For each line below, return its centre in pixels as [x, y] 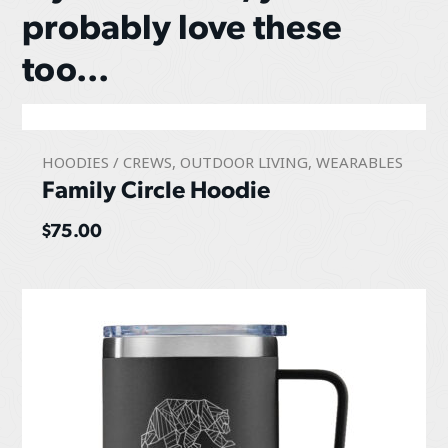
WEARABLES [360, 163]
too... [66, 67]
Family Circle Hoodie [156, 188]
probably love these [182, 25]
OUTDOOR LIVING [244, 163]
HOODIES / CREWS [107, 163]
